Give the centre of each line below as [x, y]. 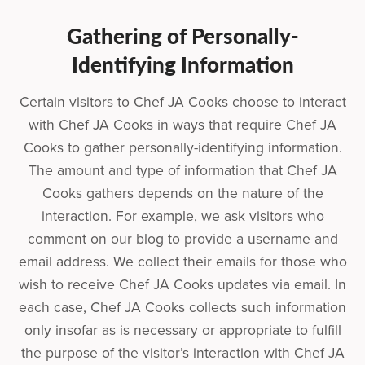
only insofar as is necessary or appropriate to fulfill [182, 330]
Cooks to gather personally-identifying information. [182, 147]
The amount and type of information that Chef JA [182, 170]
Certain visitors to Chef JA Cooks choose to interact [182, 102]
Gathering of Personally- [182, 35]
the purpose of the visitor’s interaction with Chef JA [182, 353]
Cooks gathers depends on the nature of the [182, 193]
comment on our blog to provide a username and [182, 239]
